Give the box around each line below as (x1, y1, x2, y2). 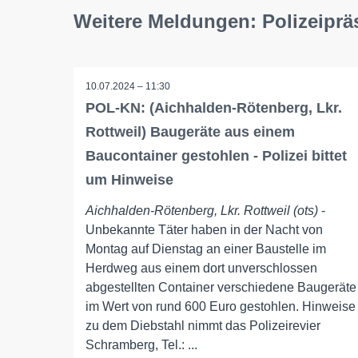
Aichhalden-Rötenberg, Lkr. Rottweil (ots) (86, 204, 318, 217)
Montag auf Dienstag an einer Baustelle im (86, 242, 326, 256)
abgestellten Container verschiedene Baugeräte (86, 280, 356, 294)
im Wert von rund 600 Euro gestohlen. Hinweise (86, 300, 356, 313)
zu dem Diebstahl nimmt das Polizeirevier (86, 319, 320, 332)
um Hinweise (86, 172, 173, 188)
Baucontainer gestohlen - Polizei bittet (86, 148, 347, 164)
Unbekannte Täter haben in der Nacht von (86, 223, 323, 237)
